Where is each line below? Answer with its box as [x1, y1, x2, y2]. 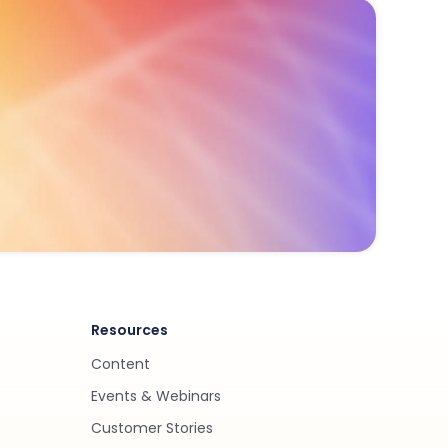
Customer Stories [91, 418, 213, 438]
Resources [91, 320, 168, 340]
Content [91, 354, 150, 374]
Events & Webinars [91, 386, 221, 406]
